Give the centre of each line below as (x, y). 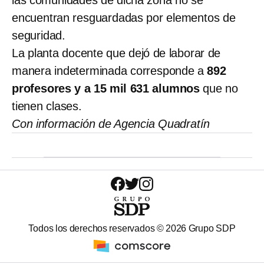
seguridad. (39, 35)
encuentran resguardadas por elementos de (124, 17)
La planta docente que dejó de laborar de (116, 53)
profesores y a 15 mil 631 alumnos (106, 88)
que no (219, 88)
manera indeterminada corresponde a (110, 70)
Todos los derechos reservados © (97, 228)
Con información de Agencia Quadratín (111, 123)
